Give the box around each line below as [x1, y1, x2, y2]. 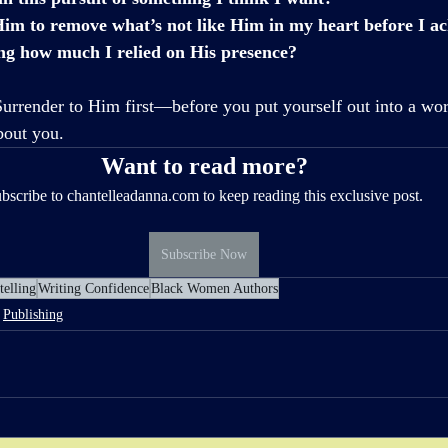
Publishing [3, 307, 63, 323]
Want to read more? [100, 152, 308, 179]
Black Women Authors [151, 280, 278, 296]
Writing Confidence [38, 280, 149, 296]
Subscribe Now [161, 246, 247, 262]
